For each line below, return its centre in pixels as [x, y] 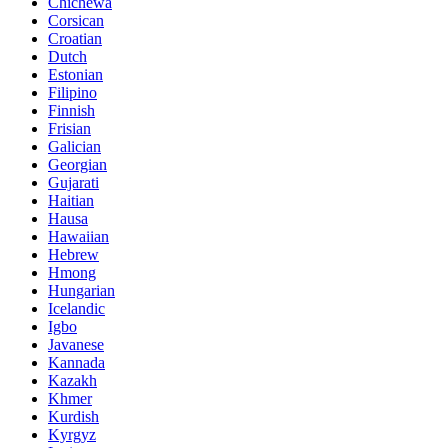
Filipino [72, 93]
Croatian [75, 39]
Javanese [76, 345]
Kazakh [72, 381]
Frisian [69, 129]
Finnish [71, 111]
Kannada [76, 363]
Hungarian [81, 291]
